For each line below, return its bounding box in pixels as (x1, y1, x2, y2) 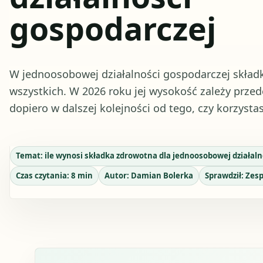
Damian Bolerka (130, 170, 193, 181)
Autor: (104, 170, 131, 181)
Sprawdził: (204, 170, 245, 181)
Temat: (15, 150, 45, 161)
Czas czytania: (15, 170, 71, 181)
